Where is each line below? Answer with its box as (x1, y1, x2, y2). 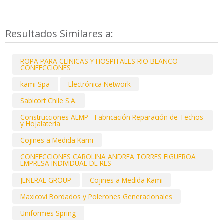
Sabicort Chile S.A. (20, 96, 77, 106)
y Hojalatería (20, 119, 61, 129)
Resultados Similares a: (5, 26, 116, 40)
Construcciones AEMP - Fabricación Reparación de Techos (20, 112, 204, 122)
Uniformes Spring (20, 208, 76, 218)
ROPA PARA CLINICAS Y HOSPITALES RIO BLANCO (20, 56, 178, 66)
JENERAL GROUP (20, 175, 72, 185)
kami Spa (20, 79, 50, 89)
